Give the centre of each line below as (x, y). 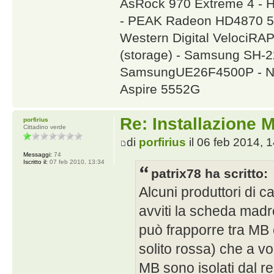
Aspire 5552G (160, 89)
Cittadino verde (45, 127)
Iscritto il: (35, 161)
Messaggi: (38, 154)
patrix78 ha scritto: (209, 173)
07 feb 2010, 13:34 (76, 161)
